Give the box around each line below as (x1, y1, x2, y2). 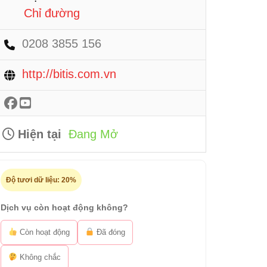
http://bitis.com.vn (22, 67, 116, 80)
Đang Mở (69, 128, 118, 141)
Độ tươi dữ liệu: (6, 176, 61, 184)
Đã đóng (94, 228, 125, 237)
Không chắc (17, 253, 61, 262)
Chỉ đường (24, 7, 80, 20)
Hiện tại (14, 128, 61, 141)
